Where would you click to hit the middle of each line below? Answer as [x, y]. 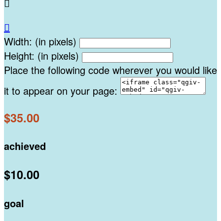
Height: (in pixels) [41, 56]
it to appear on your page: [61, 91]
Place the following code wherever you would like [110, 70]
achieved [25, 146]
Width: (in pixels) [40, 41]
